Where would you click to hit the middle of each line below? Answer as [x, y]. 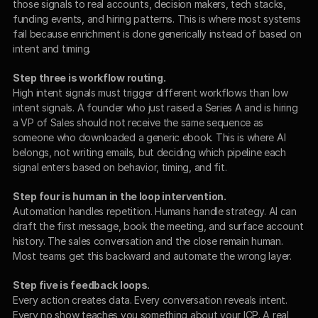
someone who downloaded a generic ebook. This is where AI [149, 137]
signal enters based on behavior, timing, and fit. [120, 167]
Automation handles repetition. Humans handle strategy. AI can [155, 211]
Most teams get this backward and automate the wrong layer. [152, 256]
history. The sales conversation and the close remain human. [148, 241]
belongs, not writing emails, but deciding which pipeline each [149, 152]
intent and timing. [52, 48]
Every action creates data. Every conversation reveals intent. [150, 300]
